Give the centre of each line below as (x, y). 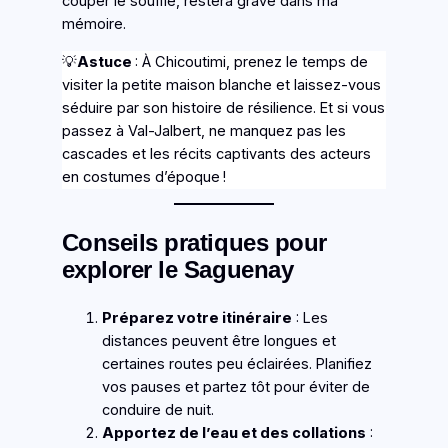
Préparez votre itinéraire (196, 318)
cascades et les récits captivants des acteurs (216, 153)
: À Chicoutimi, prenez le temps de (251, 61)
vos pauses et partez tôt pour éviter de (235, 387)
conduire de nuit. (157, 410)
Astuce (105, 61)
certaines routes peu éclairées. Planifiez (236, 364)
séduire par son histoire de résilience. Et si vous (223, 107)
